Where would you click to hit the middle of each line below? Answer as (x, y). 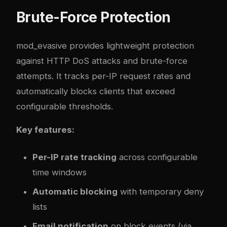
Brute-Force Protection (93, 17)
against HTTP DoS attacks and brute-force (102, 61)
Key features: (45, 130)
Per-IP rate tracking (74, 157)
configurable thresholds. (65, 106)
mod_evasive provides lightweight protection (105, 45)
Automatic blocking (75, 192)
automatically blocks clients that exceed (96, 91)
